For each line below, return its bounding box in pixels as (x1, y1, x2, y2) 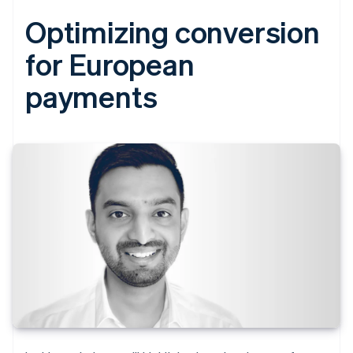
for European (25, 43, 195, 83)
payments (25, 76, 158, 115)
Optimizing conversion (25, 11, 320, 50)
